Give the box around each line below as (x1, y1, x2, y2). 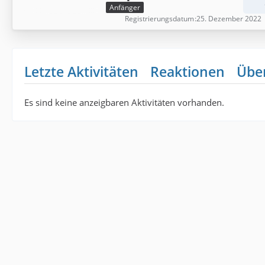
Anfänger (109, 2, 140, 13)
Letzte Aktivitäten (24, 62, 138, 81)
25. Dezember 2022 (196, 14, 261, 24)
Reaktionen (150, 62, 225, 81)
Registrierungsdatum (125, 14, 194, 24)
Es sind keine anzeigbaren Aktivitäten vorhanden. (24, 96, 224, 108)
